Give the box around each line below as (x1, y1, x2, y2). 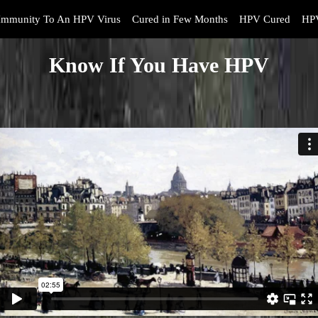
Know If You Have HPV (48, 53, 269, 77)
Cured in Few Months (132, 13, 228, 25)
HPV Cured (239, 13, 290, 25)
